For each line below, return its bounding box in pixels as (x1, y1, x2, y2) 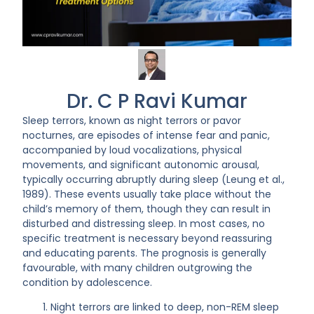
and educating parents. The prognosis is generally (22, 245, 267, 260)
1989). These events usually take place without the (22, 186, 272, 201)
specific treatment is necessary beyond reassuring (22, 231, 273, 245)
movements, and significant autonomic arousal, (22, 157, 260, 172)
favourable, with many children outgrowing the (22, 260, 253, 275)
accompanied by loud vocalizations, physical (22, 142, 243, 157)
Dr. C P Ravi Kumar (67, 88, 247, 116)
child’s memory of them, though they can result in (22, 201, 271, 216)
